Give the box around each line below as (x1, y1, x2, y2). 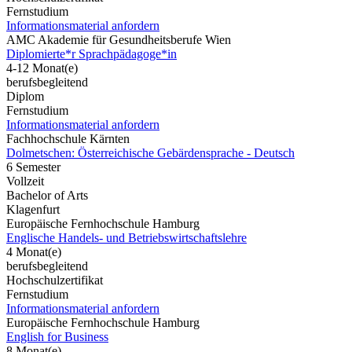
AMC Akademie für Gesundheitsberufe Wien (6, 32, 231, 46)
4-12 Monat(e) (6, 60, 78, 75)
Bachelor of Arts (6, 188, 88, 202)
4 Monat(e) (6, 244, 61, 258)
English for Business (6, 329, 108, 343)
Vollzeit (6, 174, 44, 188)
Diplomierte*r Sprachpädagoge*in (6, 46, 177, 60)
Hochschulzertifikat (6, 273, 103, 287)
